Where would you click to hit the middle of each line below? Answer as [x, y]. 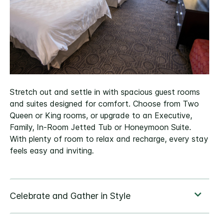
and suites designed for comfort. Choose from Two [104, 104]
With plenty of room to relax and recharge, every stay [109, 139]
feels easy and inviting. [52, 151]
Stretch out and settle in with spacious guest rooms [105, 92]
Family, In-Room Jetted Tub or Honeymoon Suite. [100, 127]
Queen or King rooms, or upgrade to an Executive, [101, 116]
